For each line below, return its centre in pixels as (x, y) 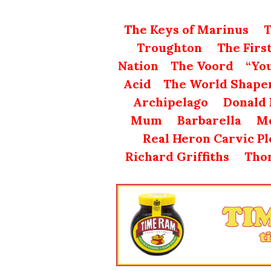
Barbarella (209, 120)
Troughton (169, 47)
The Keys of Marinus (186, 29)
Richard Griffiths (177, 156)
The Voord (202, 65)
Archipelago (171, 102)
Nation (138, 65)
